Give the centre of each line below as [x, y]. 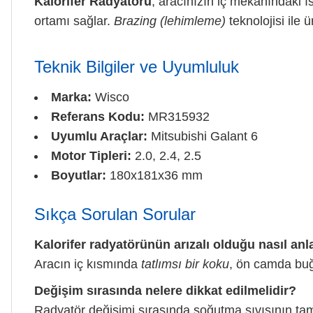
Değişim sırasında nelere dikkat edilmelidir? [165, 290]
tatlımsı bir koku [185, 264]
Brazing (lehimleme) [170, 21]
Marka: [71, 97]
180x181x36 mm [154, 175]
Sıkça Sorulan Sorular [115, 214]
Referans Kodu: [98, 116]
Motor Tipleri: [91, 155]
